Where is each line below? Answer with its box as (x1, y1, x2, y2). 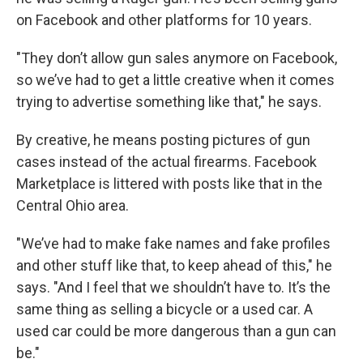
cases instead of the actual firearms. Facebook (16, 153, 317, 170)
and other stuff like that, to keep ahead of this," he (16, 257, 332, 274)
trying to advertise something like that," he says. (16, 93, 322, 110)
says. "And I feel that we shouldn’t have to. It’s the (16, 279, 331, 296)
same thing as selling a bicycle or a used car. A (16, 301, 313, 318)
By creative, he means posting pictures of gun (16, 131, 310, 148)
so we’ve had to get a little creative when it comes (16, 71, 335, 88)
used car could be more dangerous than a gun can (16, 322, 336, 340)
